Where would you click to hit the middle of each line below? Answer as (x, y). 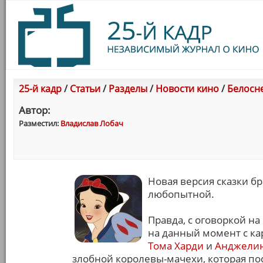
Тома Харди (176, 246)
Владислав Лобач (92, 123)
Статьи (85, 89)
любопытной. (181, 194)
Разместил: (40, 123)
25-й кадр (40, 89)
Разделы (128, 89)
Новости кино (187, 89)
